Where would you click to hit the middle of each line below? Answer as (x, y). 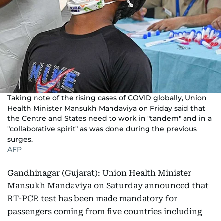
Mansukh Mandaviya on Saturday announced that (108, 186)
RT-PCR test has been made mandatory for (92, 199)
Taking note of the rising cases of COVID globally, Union (107, 98)
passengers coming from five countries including (105, 211)
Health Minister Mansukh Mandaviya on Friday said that (106, 108)
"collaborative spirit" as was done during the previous (102, 129)
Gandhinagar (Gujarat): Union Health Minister (99, 173)
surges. (20, 139)
